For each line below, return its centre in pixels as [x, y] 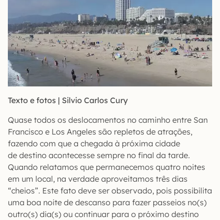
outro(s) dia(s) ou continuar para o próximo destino [103, 214]
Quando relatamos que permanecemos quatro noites [107, 167]
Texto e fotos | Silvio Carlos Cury [68, 100]
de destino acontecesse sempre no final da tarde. [99, 155]
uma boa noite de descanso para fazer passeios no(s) [107, 202]
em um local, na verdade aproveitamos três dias [98, 179]
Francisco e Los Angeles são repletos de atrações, [100, 132]
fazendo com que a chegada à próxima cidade [94, 143]
